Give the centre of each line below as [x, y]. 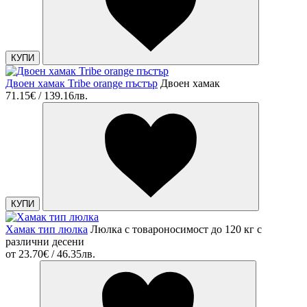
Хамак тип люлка [47, 229]
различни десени [45, 241]
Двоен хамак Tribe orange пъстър [82, 83]
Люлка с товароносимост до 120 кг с [176, 229]
